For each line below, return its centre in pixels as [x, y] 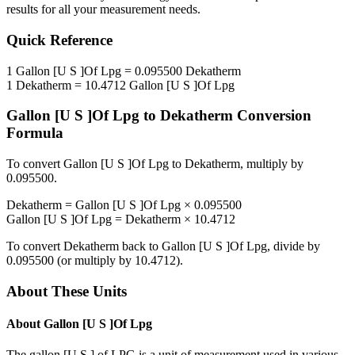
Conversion [272, 116]
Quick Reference [59, 40]
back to [140, 246]
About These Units [67, 291]
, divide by [294, 246]
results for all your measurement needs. [103, 10]
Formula [35, 133]
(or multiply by [94, 261]
